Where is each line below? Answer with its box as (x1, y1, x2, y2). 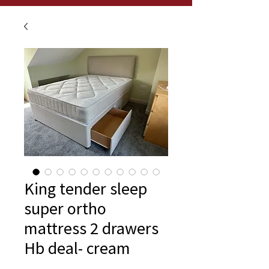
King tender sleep (24, 178, 147, 199)
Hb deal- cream (24, 237, 130, 259)
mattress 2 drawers (24, 217, 159, 239)
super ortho (24, 198, 106, 219)
